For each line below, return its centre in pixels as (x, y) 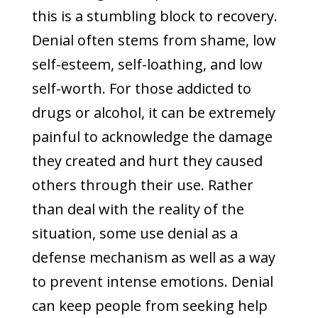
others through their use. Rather (142, 185)
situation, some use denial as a (135, 233)
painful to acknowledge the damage (152, 137)
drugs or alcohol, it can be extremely (153, 113)
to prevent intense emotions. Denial (152, 281)
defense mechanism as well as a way (153, 257)
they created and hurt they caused (147, 161)
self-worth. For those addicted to (141, 88)
